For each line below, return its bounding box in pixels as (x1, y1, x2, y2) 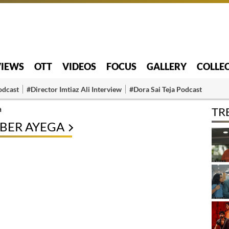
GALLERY (147, 60, 187, 72)
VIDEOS (62, 60, 96, 72)
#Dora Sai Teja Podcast (129, 84, 202, 94)
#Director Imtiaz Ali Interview (27, 84, 122, 94)
